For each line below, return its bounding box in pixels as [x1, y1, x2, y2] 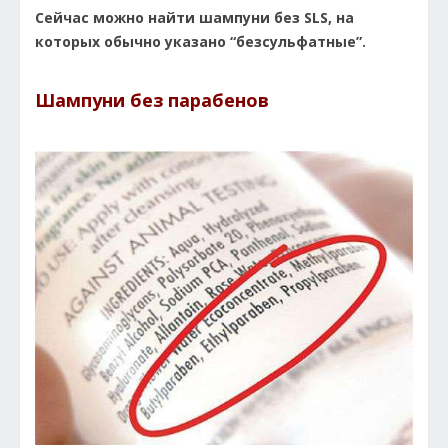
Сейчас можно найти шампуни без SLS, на [35, 7, 354, 27]
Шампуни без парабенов [35, 87, 269, 112]
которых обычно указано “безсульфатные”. [35, 31, 366, 51]
